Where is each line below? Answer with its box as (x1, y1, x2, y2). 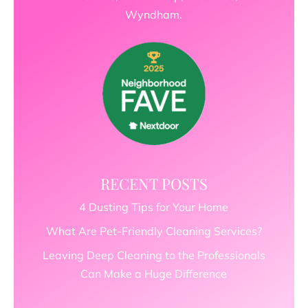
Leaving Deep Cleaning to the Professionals (42, 248, 265, 263)
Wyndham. (125, 7, 183, 21)
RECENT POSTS (100, 173, 208, 195)
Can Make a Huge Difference (80, 267, 228, 281)
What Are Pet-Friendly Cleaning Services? (45, 224, 262, 239)
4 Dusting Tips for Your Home (79, 200, 229, 214)
